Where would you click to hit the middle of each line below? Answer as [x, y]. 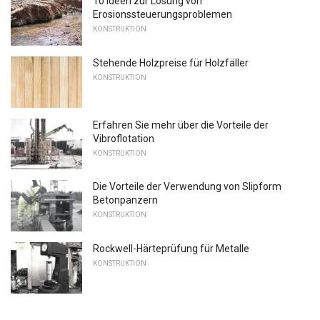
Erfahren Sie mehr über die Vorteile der [181, 125]
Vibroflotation [124, 138]
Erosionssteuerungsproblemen [162, 15]
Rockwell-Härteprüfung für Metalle [171, 248]
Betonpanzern [125, 200]
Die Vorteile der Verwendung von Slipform [187, 187]
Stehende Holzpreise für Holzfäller [171, 62]
